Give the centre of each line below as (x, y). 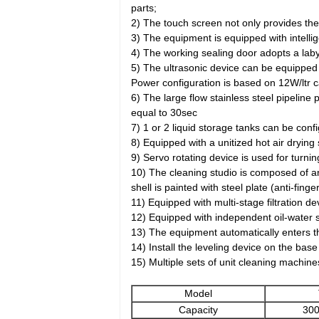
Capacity (198, 310)
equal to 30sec (164, 113)
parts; (144, 8)
